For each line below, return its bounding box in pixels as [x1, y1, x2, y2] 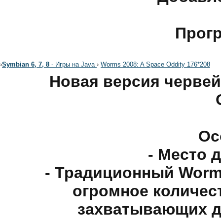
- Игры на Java [49, 61, 97, 68]
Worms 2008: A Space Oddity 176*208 [101, 61, 210, 68]
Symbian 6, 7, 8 [2, 61, 49, 68]
